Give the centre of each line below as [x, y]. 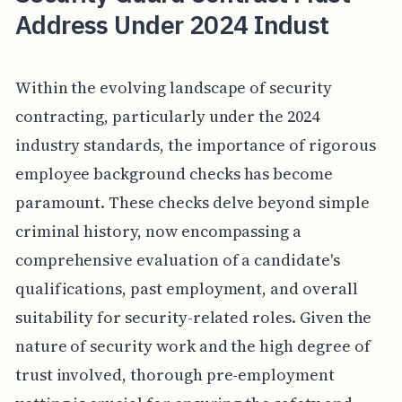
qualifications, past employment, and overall [186, 288]
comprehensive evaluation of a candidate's [177, 259]
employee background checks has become [174, 173]
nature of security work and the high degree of [192, 345]
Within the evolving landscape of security [173, 87]
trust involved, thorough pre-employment [175, 374]
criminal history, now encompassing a [158, 231]
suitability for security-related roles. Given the [193, 317]
